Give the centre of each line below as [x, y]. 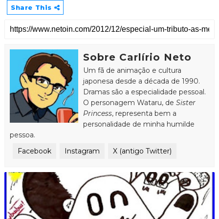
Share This [32, 7]
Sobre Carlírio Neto [137, 57]
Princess [97, 113]
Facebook [34, 151]
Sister [186, 102]
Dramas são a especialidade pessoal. [144, 92]
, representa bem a [144, 113]
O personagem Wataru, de [129, 102]
